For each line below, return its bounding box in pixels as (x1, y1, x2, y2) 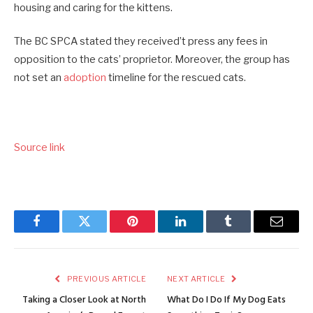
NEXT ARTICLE (167, 274, 227, 284)
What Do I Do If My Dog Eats (167, 292, 286, 309)
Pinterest (131, 225, 176, 238)
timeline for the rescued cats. (106, 71, 246, 84)
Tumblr (227, 225, 265, 238)
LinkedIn (179, 225, 226, 238)
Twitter (83, 225, 120, 238)
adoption (64, 71, 106, 84)
